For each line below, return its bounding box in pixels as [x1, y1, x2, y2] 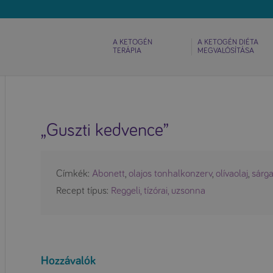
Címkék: [56, 169, 93, 179]
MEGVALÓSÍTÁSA [197, 47, 254, 55]
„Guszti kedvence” [41, 121, 169, 140]
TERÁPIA [113, 47, 141, 55]
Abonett [92, 169, 126, 179]
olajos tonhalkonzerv [129, 169, 213, 179]
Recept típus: [56, 186, 112, 196]
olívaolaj [216, 169, 249, 179]
